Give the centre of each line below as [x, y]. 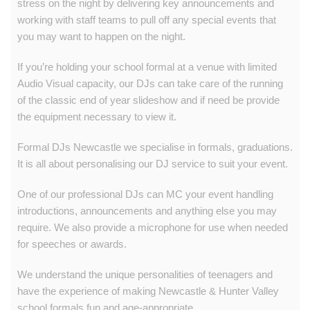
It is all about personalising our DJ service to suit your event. [153, 163]
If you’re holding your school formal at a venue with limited [147, 66]
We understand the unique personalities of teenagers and [145, 274]
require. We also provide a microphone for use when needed [153, 227]
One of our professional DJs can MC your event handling [145, 194]
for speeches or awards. [72, 244]
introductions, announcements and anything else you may [147, 210]
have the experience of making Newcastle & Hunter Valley [148, 291]
